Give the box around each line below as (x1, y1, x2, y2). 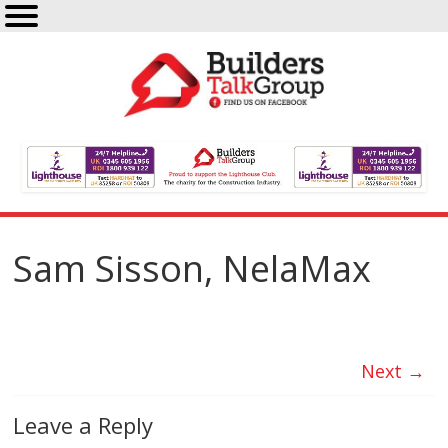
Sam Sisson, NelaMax (13, 244, 372, 294)
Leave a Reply (13, 410, 154, 441)
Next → (360, 359, 425, 384)
